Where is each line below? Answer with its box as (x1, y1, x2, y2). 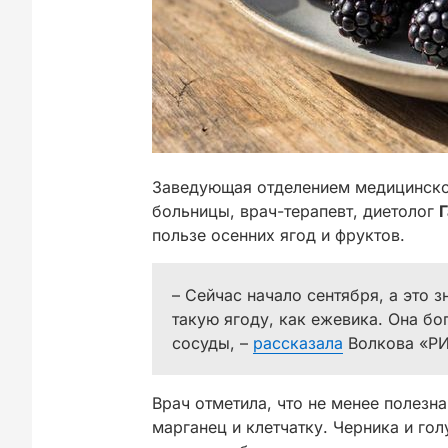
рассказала (253, 333, 343, 353)
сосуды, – (172, 333, 253, 353)
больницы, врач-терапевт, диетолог (152, 201, 439, 221)
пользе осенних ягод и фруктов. (152, 225, 405, 245)
